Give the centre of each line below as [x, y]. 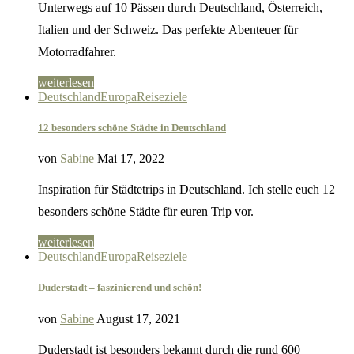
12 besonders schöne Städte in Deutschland [132, 128]
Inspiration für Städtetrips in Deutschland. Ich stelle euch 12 [186, 190]
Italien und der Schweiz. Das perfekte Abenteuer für [168, 29]
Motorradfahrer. [77, 51]
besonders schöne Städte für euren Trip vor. [146, 212]
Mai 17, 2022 [131, 159]
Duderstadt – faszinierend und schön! [120, 288]
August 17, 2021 [138, 318]
